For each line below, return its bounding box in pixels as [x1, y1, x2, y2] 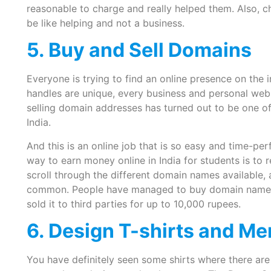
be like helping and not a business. [26, 16, 184, 29]
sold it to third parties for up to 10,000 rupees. [26, 197, 241, 210]
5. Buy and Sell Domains [26, 38, 252, 62]
